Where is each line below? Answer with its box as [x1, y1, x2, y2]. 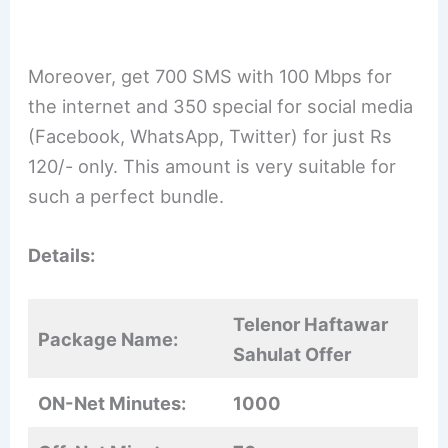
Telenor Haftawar [233, 313, 389, 336]
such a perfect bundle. [28, 184, 225, 207]
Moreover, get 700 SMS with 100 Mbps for [28, 64, 393, 87]
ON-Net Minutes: [38, 392, 187, 415]
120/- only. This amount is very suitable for [28, 154, 397, 177]
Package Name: [38, 328, 179, 351]
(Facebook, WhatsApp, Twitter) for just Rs [28, 124, 393, 147]
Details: [28, 243, 96, 266]
